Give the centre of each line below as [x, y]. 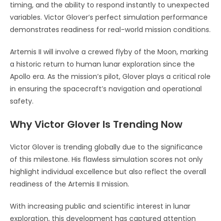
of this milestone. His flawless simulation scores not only [106, 159]
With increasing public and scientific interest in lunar [100, 206]
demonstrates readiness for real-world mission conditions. [110, 29]
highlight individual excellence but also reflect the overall [108, 171]
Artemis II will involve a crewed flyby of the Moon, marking [109, 52]
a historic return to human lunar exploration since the [102, 64]
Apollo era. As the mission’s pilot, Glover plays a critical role [110, 76]
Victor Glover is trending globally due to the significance [106, 147]
